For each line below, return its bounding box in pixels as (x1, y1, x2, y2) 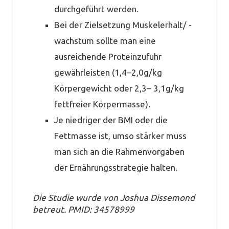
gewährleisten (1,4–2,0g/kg (54, 67, 162, 78)
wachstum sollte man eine (54, 36, 156, 46)
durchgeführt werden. (54, 4, 139, 14)
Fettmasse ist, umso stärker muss (54, 131, 187, 141)
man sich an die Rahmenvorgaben (54, 147, 185, 157)
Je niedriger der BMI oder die (54, 115, 168, 125)
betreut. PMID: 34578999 (32, 204, 134, 214)
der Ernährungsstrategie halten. (54, 163, 177, 173)
